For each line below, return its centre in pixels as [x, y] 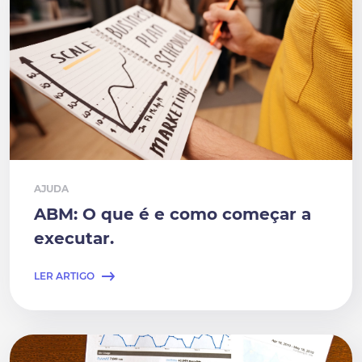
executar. [74, 238]
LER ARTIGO [64, 276]
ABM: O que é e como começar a [173, 214]
